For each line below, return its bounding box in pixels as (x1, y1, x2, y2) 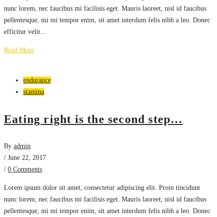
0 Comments (8, 165, 42, 173)
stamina (23, 88, 44, 95)
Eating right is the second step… (4, 112, 183, 125)
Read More (4, 46, 34, 54)
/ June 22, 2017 (4, 154, 46, 161)
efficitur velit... (4, 28, 46, 35)
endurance (23, 76, 51, 84)
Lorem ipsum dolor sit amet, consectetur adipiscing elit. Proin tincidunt (4, 184, 200, 191)
